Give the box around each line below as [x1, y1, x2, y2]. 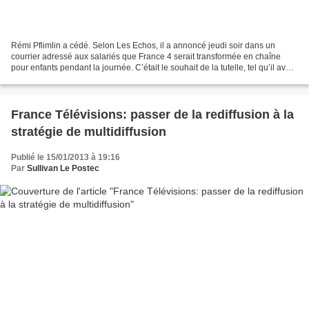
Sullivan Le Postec [27, 163, 99, 174]
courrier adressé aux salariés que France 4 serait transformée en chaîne [11, 52, 281, 62]
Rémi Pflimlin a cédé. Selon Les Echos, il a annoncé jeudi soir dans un [11, 41, 275, 51]
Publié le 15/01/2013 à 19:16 [11, 152, 120, 163]
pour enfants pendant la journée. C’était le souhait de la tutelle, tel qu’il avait [11, 63, 295, 73]
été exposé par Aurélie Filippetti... [11, 74, 136, 84]
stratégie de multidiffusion [11, 125, 166, 139]
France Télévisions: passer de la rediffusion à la [11, 108, 294, 122]
